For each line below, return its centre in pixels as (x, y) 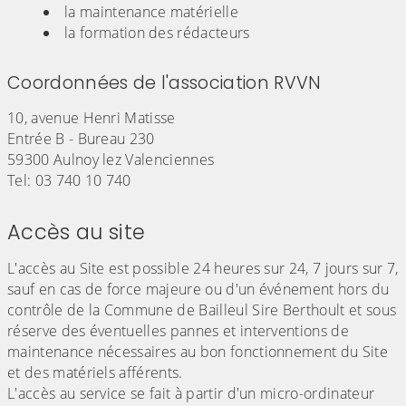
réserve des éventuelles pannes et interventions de (179, 331)
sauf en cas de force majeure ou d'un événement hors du (198, 290)
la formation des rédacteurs (157, 33)
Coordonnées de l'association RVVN (164, 83)
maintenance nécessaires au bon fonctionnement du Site (198, 352)
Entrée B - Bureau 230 (81, 139)
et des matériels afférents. (97, 373)
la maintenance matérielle (151, 12)
